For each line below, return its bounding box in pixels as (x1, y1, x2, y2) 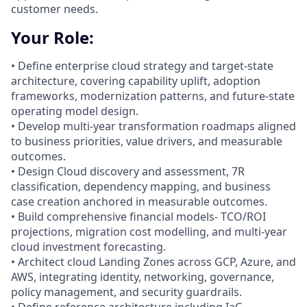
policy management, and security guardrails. (11, 284, 242, 300)
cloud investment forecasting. (11, 239, 166, 255)
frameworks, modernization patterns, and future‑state (11, 88, 295, 104)
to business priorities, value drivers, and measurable (11, 134, 282, 149)
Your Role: (11, 25, 94, 49)
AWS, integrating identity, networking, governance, (11, 269, 274, 285)
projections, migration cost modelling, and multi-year (11, 224, 287, 240)
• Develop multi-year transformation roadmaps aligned (11, 119, 296, 134)
